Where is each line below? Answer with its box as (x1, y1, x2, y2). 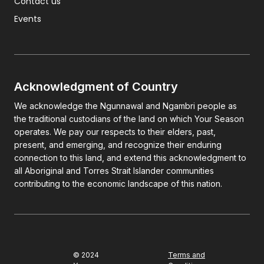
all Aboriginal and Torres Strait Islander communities (14, 165, 214, 176)
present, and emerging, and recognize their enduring (14, 139, 222, 150)
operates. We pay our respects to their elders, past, (14, 126, 216, 137)
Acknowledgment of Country (14, 79, 178, 94)
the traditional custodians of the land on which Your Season (14, 113, 244, 124)
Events (14, 12, 41, 25)
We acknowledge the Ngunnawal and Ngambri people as (14, 100, 237, 111)
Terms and (168, 250, 205, 259)
